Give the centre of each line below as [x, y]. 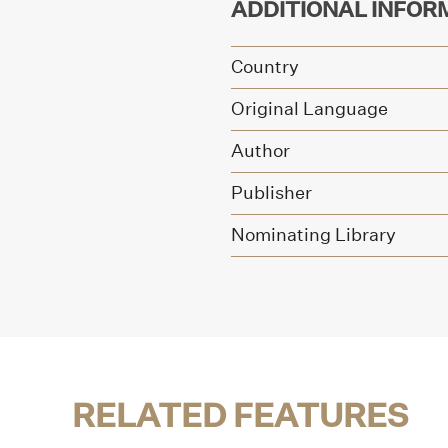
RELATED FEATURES [240, 415]
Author [260, 150]
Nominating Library [313, 234]
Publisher [271, 192]
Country [265, 66]
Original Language [309, 108]
